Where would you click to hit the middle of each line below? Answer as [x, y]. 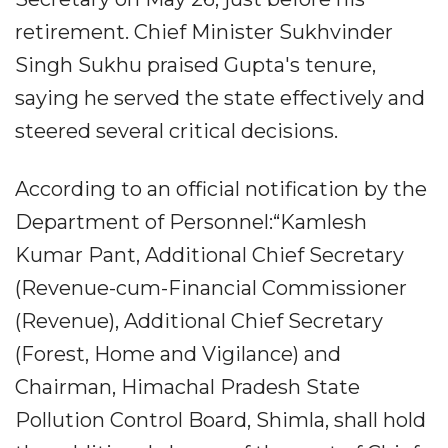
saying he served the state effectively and [220, 97]
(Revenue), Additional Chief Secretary [199, 320]
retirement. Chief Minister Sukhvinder [204, 31]
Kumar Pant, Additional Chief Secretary [209, 254]
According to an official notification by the [221, 188]
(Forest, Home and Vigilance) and [178, 353]
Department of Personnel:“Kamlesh [191, 221]
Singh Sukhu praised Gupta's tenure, [195, 64]
